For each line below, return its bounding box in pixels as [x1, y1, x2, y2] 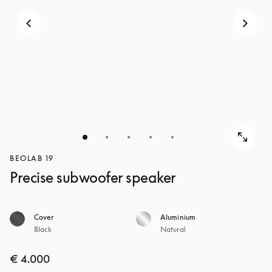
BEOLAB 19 [10, 154, 54, 163]
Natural [160, 225, 186, 234]
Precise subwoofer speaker [10, 169, 176, 186]
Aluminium [160, 212, 195, 222]
